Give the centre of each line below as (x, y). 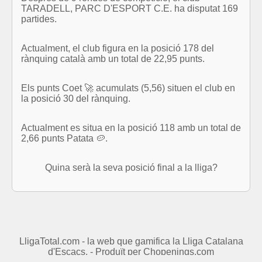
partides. (39, 19)
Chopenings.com (179, 252)
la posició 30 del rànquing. (76, 98)
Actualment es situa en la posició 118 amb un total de (131, 127)
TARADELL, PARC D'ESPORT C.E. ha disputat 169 (130, 8)
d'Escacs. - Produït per (96, 252)
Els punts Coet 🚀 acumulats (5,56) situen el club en (128, 88)
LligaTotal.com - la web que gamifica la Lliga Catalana (131, 241)
